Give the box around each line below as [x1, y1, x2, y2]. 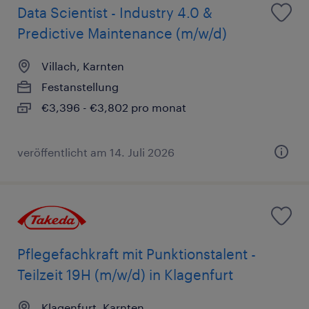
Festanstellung [41, 80, 119, 94]
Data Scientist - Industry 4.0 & [17, 4, 212, 21]
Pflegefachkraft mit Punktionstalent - [17, 245, 256, 262]
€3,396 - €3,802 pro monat [41, 101, 186, 114]
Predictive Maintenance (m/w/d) [17, 25, 227, 42]
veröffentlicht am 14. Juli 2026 [17, 146, 175, 159]
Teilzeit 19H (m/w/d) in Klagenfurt [17, 266, 233, 283]
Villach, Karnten [41, 59, 124, 73]
